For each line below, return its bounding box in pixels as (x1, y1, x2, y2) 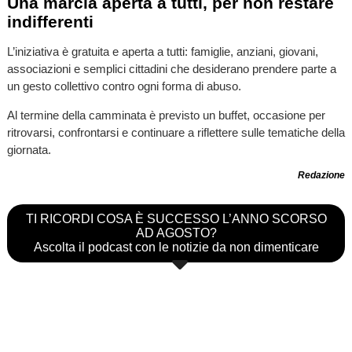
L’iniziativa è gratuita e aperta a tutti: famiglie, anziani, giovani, (6, 44, 318, 58)
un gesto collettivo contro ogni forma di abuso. (6, 79, 241, 93)
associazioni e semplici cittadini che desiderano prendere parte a (6, 61, 336, 75)
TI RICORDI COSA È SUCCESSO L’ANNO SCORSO (25, 212, 327, 226)
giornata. (6, 142, 51, 156)
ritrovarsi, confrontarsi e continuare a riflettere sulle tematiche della (6, 125, 345, 139)
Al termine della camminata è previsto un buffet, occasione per (6, 108, 325, 122)
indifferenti (6, 12, 93, 31)
